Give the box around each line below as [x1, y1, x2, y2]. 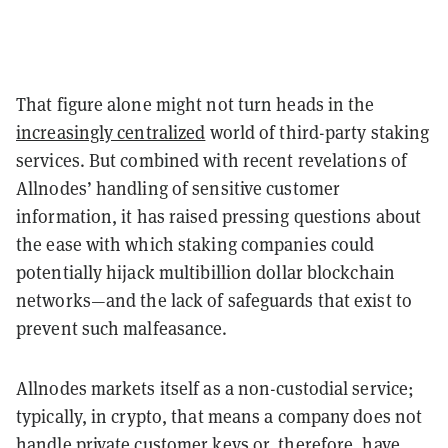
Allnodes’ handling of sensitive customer [16, 176, 341, 200]
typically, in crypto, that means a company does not [16, 404, 423, 428]
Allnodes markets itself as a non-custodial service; [16, 376, 415, 400]
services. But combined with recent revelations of [16, 148, 407, 172]
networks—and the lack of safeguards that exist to [16, 288, 412, 312]
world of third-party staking [205, 120, 430, 144]
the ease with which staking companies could [16, 232, 375, 256]
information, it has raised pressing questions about [16, 204, 422, 228]
